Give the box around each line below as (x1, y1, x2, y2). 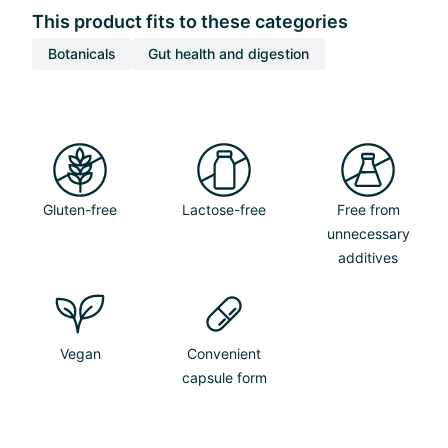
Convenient (187, 345, 261, 362)
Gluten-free (43, 201, 117, 218)
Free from (336, 201, 400, 218)
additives (338, 249, 398, 266)
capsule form (181, 369, 267, 386)
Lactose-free (182, 201, 266, 218)
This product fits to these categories (32, 11, 348, 32)
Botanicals (48, 45, 116, 62)
